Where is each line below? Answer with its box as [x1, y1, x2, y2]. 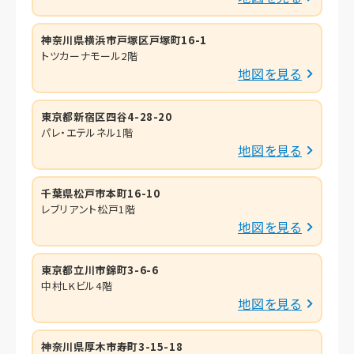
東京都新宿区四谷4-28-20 [41, 108, 172, 124]
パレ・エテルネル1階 [41, 124, 134, 140]
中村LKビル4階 [41, 277, 113, 293]
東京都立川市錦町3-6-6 [41, 262, 159, 277]
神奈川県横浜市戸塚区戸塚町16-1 [41, 32, 208, 47]
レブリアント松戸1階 [41, 201, 136, 217]
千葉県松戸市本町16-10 [41, 185, 160, 201]
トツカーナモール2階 [41, 47, 138, 63]
